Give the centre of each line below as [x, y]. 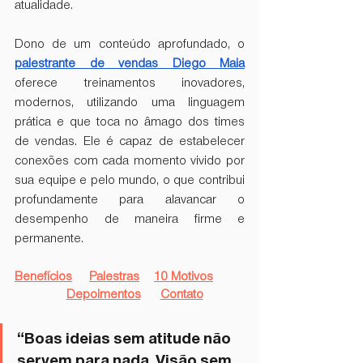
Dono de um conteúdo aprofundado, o [130, 45]
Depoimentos [103, 295]
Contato [181, 295]
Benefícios [43, 278]
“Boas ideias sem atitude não [126, 339]
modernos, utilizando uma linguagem [130, 103]
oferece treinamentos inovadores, [130, 84]
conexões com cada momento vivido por [130, 162]
